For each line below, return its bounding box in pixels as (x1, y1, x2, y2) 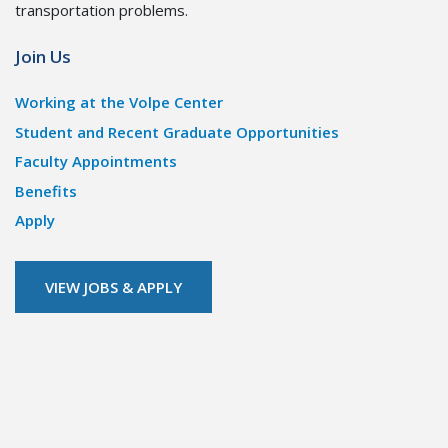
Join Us (15, 44, 71, 68)
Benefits (15, 180, 77, 201)
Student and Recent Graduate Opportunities (15, 121, 339, 142)
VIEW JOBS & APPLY (45, 277, 182, 298)
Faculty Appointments (15, 151, 177, 172)
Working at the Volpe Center (15, 92, 223, 113)
